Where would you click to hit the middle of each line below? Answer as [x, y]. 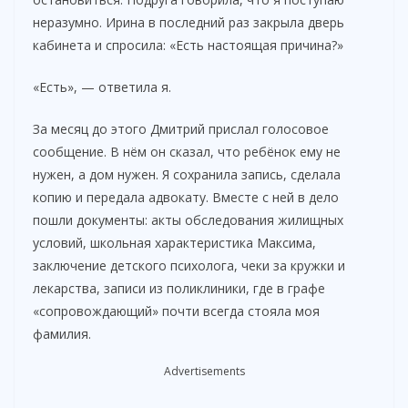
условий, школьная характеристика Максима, [174, 243]
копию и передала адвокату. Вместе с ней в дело [186, 198]
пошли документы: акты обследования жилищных [188, 220]
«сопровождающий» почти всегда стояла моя [176, 311]
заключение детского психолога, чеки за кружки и [189, 266]
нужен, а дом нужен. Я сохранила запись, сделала [187, 175]
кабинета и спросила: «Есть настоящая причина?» [188, 46]
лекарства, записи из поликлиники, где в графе [179, 289]
